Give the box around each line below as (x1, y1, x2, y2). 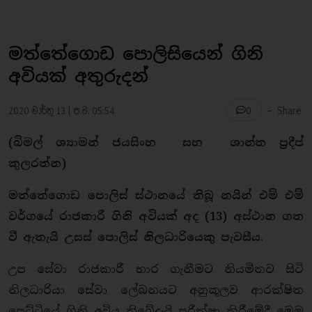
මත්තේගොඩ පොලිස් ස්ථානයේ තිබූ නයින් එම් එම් (8, 188, 304, 203)
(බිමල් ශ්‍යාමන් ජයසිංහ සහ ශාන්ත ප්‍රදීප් (8, 135, 304, 150)
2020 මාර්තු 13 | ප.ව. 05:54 (8, 103, 115, 117)
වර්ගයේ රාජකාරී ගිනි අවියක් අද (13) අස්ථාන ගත (8, 209, 304, 224)
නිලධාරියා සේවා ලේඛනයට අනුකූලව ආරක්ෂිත (8, 283, 304, 297)
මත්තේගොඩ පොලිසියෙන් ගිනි (8, 43, 263, 65)
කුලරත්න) (8, 156, 66, 171)
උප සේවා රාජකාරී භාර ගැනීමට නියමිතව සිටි (8, 262, 304, 276)
